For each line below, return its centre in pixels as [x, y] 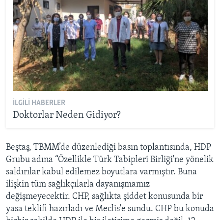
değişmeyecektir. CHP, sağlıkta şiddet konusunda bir [104, 197]
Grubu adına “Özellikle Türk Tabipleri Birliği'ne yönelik [110, 160]
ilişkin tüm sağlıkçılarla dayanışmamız [78, 185]
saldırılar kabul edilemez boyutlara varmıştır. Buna [101, 172]
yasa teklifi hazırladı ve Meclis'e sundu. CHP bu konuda [110, 209]
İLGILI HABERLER [39, 103]
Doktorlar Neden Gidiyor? [67, 115]
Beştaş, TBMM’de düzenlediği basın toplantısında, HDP [109, 148]
